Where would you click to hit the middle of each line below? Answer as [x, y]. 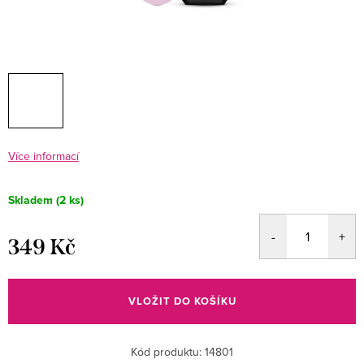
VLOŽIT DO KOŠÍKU [182, 301]
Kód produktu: [166, 352]
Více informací [43, 156]
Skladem [30, 201]
